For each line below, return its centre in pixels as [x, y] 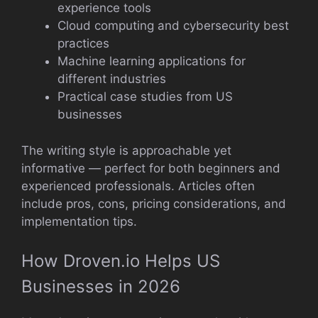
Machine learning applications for [152, 61]
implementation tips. [79, 221]
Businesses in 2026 [101, 286]
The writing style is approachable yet [126, 150]
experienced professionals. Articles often [138, 186]
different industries [112, 79]
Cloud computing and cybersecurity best [173, 26]
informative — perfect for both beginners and [151, 168]
